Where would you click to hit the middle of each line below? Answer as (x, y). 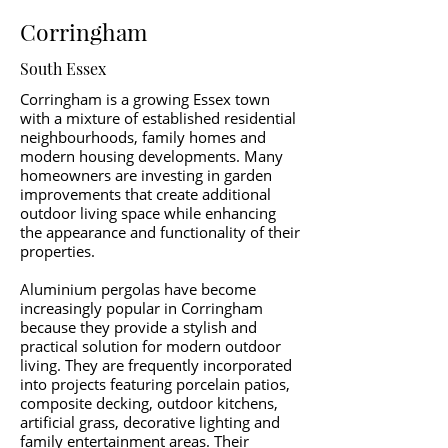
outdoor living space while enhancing (148, 213)
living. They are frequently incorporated (156, 365)
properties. (57, 251)
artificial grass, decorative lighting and (150, 422)
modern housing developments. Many (151, 156)
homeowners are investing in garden (146, 175)
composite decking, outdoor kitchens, (149, 403)
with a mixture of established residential (158, 118)
